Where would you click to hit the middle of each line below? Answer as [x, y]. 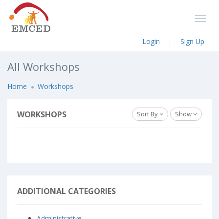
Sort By [148, 114]
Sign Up [192, 41]
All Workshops [44, 66]
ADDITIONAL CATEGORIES [66, 191]
